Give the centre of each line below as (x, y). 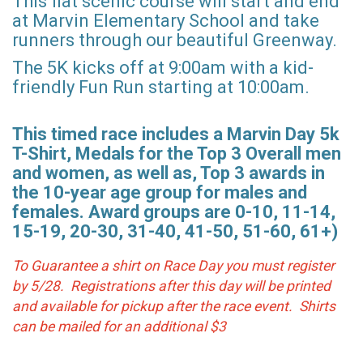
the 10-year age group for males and (160, 192)
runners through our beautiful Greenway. (175, 40)
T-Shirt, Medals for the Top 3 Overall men (177, 154)
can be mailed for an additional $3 (119, 326)
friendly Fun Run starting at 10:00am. (165, 87)
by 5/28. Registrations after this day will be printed (171, 286)
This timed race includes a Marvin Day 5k (176, 134)
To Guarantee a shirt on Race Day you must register (173, 265)
